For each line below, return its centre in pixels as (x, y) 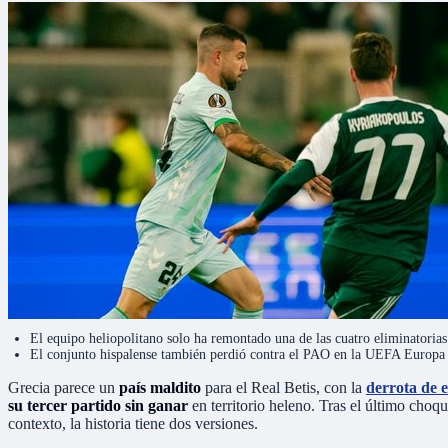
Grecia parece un (61, 387)
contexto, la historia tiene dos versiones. (133, 423)
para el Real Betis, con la (283, 387)
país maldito (158, 387)
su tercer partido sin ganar (98, 405)
